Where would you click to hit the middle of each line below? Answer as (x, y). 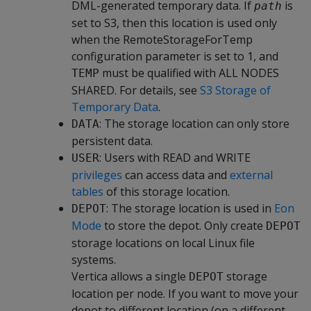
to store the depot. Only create (184, 226)
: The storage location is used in (190, 208)
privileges (97, 175)
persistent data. (112, 141)
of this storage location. (167, 192)
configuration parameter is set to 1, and (175, 56)
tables (87, 192)
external (251, 175)
